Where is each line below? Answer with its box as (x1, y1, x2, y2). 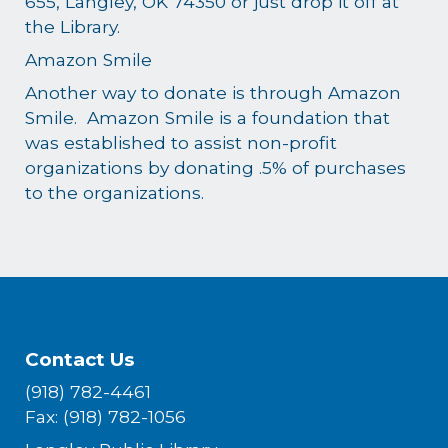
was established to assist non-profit (25, 131, 338, 153)
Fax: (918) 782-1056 (25, 406, 187, 427)
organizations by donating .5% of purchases (25, 156, 407, 178)
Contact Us (25, 348, 135, 371)
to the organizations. (25, 181, 215, 203)
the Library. (25, 15, 121, 37)
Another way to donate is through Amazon (25, 81, 402, 103)
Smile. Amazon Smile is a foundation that (25, 106, 391, 128)
